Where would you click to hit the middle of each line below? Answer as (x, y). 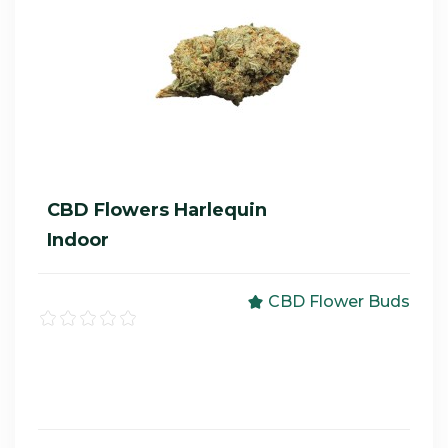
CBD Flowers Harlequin (157, 210)
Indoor (78, 240)
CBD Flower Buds (339, 301)
